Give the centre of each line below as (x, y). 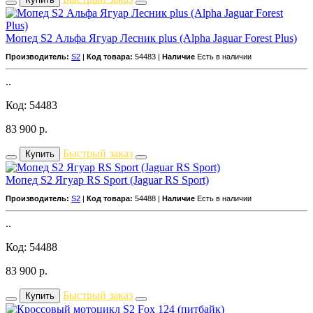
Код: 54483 (31, 105)
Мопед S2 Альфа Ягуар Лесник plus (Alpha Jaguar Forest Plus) (151, 38)
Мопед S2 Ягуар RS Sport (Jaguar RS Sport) (107, 180)
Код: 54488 (31, 247)
